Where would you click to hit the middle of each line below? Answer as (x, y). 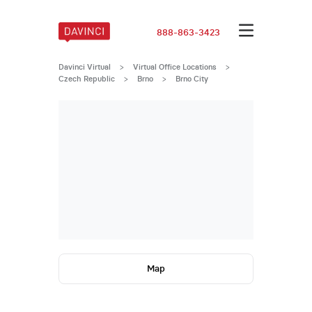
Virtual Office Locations (174, 67)
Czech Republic (86, 78)
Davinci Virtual (84, 67)
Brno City (192, 78)
